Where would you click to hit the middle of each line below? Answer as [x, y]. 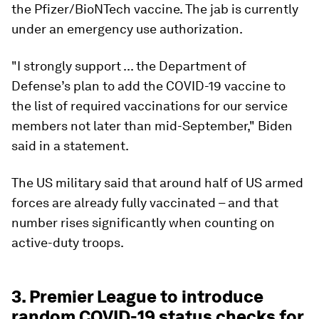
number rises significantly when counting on [143, 222]
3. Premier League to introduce [137, 296]
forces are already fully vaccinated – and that [145, 202]
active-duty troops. [68, 242]
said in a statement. [70, 145]
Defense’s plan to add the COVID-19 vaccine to [148, 85]
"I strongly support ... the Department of [129, 66]
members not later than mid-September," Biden [152, 125]
